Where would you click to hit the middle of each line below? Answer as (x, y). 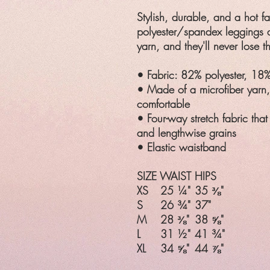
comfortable (163, 104)
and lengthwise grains (187, 133)
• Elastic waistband (181, 147)
